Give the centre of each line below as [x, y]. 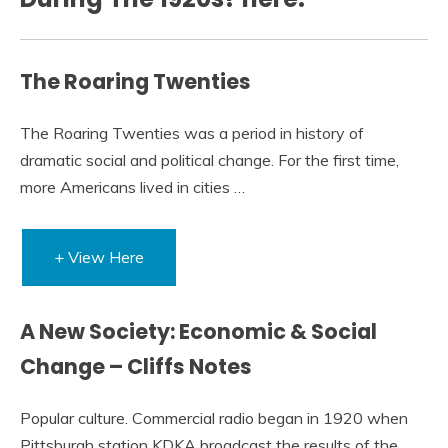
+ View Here [99, 257]
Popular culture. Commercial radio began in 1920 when [214, 417]
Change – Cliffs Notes [136, 367]
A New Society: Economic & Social [198, 332]
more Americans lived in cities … [132, 187]
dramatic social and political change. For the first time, [209, 160]
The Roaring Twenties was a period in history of [192, 133]
